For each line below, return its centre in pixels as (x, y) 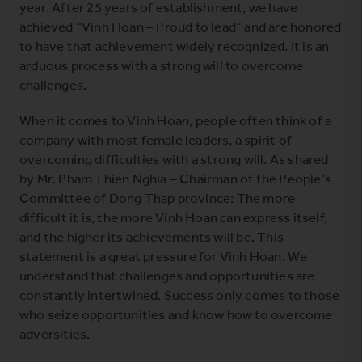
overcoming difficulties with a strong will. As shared (174, 159)
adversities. (55, 333)
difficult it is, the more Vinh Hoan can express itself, (174, 217)
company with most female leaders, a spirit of (156, 139)
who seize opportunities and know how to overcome (176, 314)
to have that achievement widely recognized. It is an (175, 46)
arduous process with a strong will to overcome (162, 65)
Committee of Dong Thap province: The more (158, 198)
